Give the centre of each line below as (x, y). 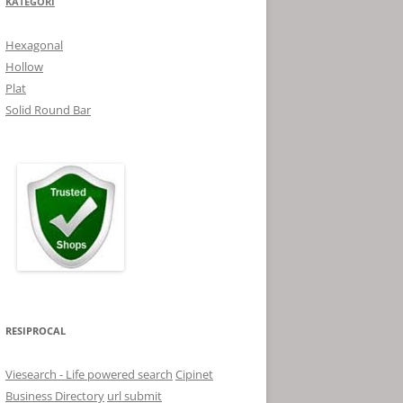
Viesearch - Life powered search (89, 374)
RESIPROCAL (36, 331)
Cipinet (194, 374)
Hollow (24, 67)
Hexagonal (34, 45)
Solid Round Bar (48, 110)
